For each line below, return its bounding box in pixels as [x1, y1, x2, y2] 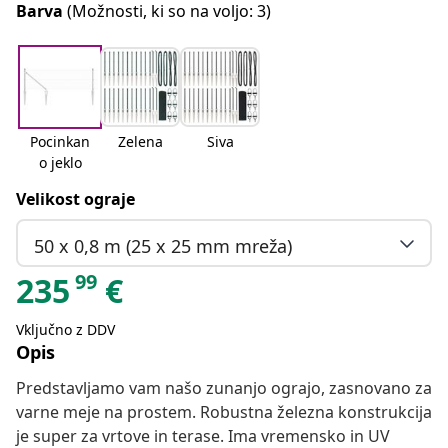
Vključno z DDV [16, 320, 115, 340]
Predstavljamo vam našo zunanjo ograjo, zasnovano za [16, 377, 432, 400]
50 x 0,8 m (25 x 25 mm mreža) [34, 233, 292, 258]
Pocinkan [30, 132, 90, 152]
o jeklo [38, 153, 82, 173]
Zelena [117, 132, 163, 152]
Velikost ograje [16, 188, 135, 211]
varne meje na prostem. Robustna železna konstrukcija [16, 401, 432, 424]
